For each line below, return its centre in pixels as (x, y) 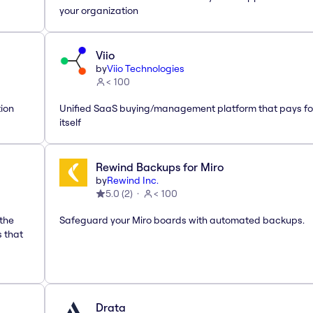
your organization (99, 10)
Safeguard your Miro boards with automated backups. (182, 220)
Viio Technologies (146, 68)
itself (70, 122)
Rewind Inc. (133, 180)
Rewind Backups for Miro (160, 167)
